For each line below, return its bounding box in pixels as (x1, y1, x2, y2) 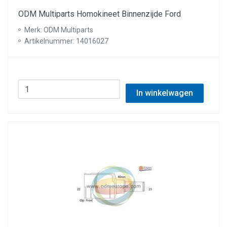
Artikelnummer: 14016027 (24, 37, 108, 45)
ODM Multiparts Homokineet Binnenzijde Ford (18, 9, 181, 19)
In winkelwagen (136, 88, 193, 98)
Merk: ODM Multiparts (24, 26, 93, 34)
